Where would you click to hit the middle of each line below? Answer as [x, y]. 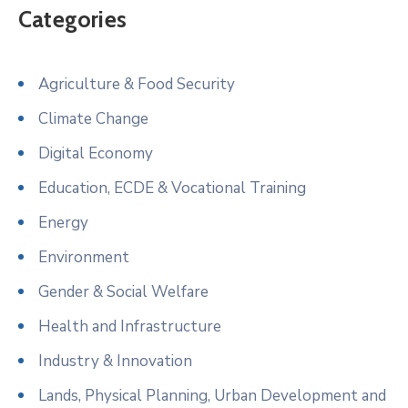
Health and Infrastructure [130, 326]
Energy [63, 222]
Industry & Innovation [115, 361]
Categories [72, 19]
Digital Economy [96, 153]
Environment [84, 257]
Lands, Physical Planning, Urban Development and [212, 395]
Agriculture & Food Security [137, 84]
